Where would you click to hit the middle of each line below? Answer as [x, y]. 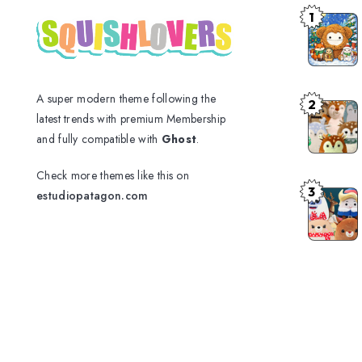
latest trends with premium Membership [131, 118]
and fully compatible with [99, 139]
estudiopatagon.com [93, 195]
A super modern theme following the [126, 98]
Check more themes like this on [113, 175]
